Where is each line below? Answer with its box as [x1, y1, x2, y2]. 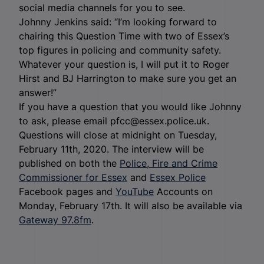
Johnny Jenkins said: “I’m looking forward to [19, 15, 217, 28]
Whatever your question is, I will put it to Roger [19, 58, 229, 70]
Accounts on [154, 185, 213, 197]
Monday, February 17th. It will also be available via [19, 199, 242, 212]
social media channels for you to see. [19, 1, 185, 14]
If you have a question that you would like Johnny [19, 100, 242, 113]
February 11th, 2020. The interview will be [19, 143, 204, 155]
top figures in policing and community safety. [19, 44, 221, 56]
